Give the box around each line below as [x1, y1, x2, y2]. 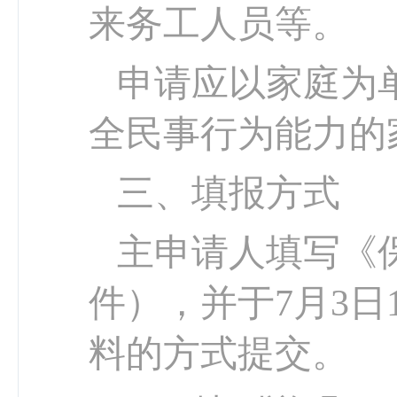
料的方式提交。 [89, 333, 349, 374]
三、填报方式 [117, 173, 340, 214]
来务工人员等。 [89, 4, 349, 44]
